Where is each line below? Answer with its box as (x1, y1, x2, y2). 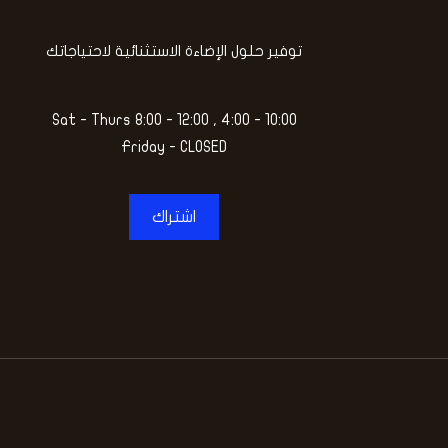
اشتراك (152, 209, 196, 226)
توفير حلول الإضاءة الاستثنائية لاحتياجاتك (46, 43, 302, 60)
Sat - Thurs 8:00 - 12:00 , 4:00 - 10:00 (51, 112, 297, 129)
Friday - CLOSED (121, 139, 227, 156)
